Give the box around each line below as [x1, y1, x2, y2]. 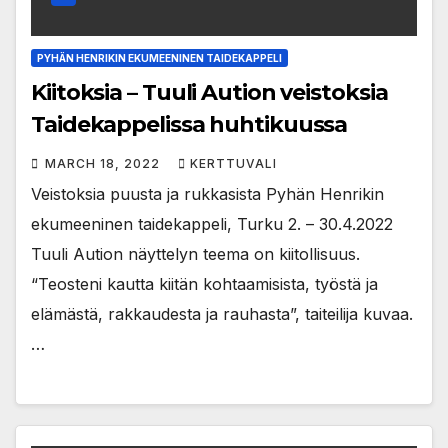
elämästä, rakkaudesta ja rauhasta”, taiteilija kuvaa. [31, 303, 413, 324]
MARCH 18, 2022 [45, 155, 164, 171]
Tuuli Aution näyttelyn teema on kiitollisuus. [31, 243, 360, 264]
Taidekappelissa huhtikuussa [31, 110, 348, 138]
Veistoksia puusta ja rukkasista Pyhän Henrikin [31, 183, 384, 204]
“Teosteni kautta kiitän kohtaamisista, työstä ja [31, 273, 378, 294]
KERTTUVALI [190, 155, 277, 171]
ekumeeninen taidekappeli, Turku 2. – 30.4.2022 [31, 213, 393, 234]
